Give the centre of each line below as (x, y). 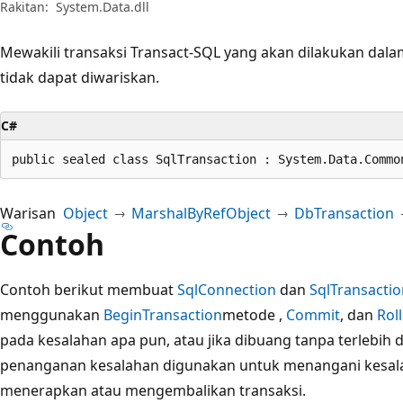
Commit (313, 314)
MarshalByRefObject (201, 213)
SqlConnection (227, 289)
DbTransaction (344, 213)
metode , (254, 314)
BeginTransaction (163, 314)
